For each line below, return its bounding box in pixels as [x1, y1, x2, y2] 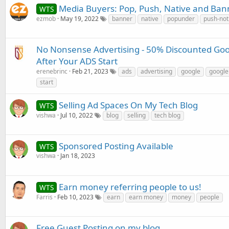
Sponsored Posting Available [58, 140, 173, 152]
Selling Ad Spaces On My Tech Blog [58, 99, 198, 111]
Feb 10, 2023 [57, 193, 94, 201]
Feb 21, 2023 [72, 67, 108, 76]
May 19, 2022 [60, 14, 99, 23]
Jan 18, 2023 [60, 151, 95, 160]
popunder [167, 14, 195, 23]
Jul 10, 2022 [60, 111, 93, 120]
